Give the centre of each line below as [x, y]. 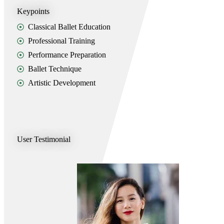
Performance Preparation [67, 54]
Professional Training [62, 40]
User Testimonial [43, 139]
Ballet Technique [55, 68]
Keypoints [33, 11]
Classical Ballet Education [69, 26]
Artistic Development [62, 82]
